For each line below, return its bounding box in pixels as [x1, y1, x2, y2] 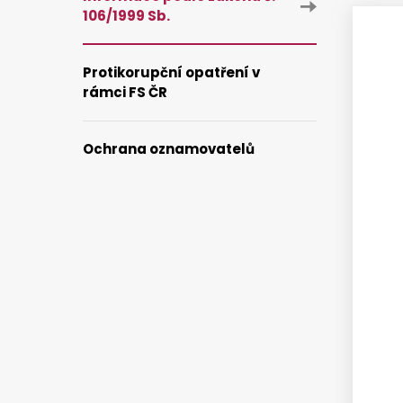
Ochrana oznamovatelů [83, 139, 255, 158]
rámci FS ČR [83, 83, 167, 102]
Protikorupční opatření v [83, 63, 260, 82]
